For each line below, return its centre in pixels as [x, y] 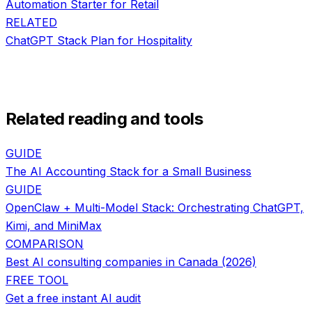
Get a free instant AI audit [73, 298]
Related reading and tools [104, 119]
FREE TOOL [37, 280]
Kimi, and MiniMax [54, 226]
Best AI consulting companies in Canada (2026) [131, 262]
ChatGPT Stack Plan [60, 41]
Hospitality [165, 41]
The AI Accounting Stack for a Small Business [128, 171]
